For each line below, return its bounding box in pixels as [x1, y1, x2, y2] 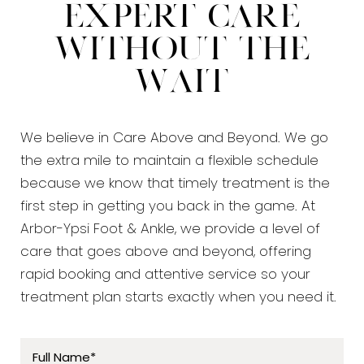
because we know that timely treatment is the [20, 177, 330, 192]
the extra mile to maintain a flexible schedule [20, 154, 318, 169]
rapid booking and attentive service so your [20, 268, 310, 283]
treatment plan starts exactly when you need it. [20, 291, 336, 305]
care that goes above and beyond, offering [20, 245, 311, 260]
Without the [54, 36, 310, 65]
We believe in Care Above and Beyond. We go [20, 132, 328, 146]
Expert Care [63, 3, 301, 32]
